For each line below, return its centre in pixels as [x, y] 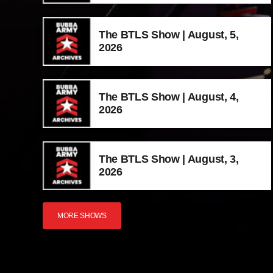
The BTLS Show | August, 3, [169, 159]
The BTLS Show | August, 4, [169, 97]
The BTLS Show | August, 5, [169, 34]
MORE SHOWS [82, 215]
